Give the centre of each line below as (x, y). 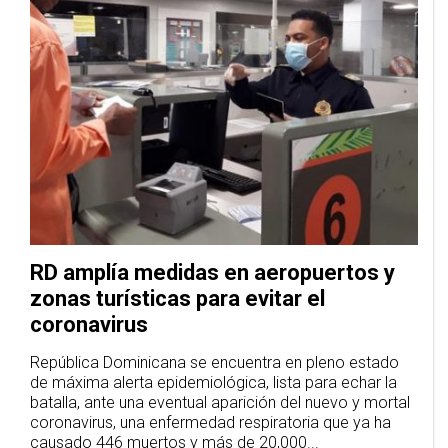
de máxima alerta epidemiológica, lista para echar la (213, 382)
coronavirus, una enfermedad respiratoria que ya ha (210, 422)
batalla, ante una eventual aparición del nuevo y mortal (220, 402)
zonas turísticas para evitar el (177, 298)
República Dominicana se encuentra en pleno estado (214, 362)
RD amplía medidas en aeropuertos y (212, 272)
